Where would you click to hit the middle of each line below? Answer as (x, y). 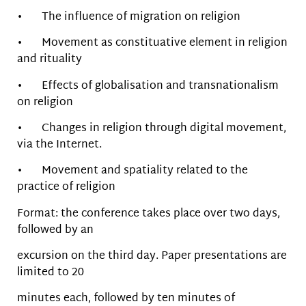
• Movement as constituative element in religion (152, 44)
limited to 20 (51, 273)
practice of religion (66, 188)
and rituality (50, 60)
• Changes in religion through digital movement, (152, 128)
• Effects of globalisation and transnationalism (148, 86)
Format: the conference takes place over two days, (149, 214)
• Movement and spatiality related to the (133, 171)
